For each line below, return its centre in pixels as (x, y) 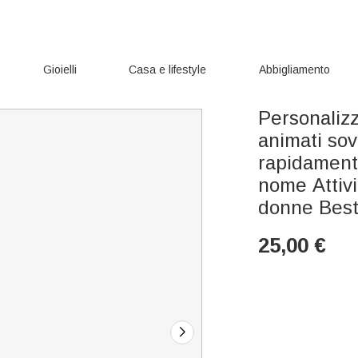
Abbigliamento (295, 70)
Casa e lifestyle (168, 70)
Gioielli (60, 70)
